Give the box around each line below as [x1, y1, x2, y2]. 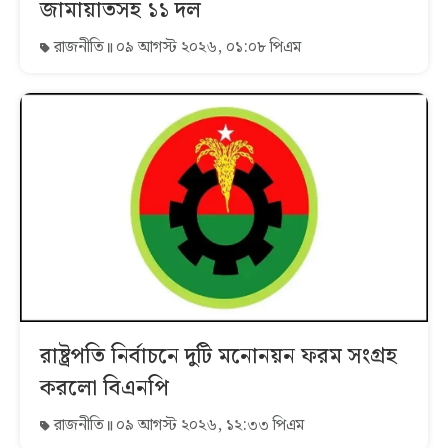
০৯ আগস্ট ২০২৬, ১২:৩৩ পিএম [112, 413, 304, 439]
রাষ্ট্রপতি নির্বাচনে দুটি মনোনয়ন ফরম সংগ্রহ [40, 339, 397, 375]
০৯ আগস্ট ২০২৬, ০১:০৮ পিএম [112, 34, 301, 60]
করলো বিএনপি [40, 371, 169, 407]
